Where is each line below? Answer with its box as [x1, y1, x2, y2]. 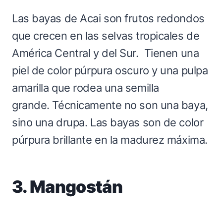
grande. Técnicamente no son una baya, [12, 98, 208, 111]
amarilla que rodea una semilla [12, 81, 159, 94]
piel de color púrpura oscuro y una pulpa [12, 63, 208, 77]
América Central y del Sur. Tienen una [12, 46, 199, 59]
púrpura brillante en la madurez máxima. [12, 133, 208, 146]
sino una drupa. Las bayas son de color [12, 115, 204, 129]
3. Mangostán [12, 176, 122, 197]
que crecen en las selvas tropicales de [12, 29, 200, 42]
